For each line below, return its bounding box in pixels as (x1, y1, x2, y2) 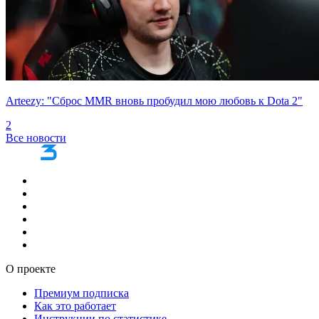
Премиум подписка (34, 286, 129, 299)
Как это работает (34, 299, 116, 312)
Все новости (6, 131, 66, 144)
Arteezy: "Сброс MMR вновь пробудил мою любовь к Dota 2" (6, 94, 303, 107)
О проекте (6, 262, 56, 275)
